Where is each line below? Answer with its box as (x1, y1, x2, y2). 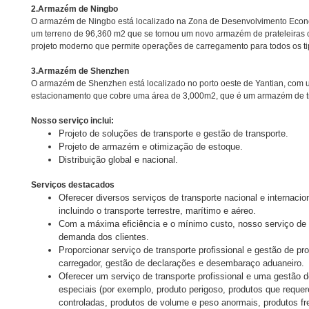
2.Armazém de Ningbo (31, 4, 118, 14)
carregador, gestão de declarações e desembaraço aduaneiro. (59, 258, 304, 268)
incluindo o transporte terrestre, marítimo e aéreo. (59, 206, 256, 216)
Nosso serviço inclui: (31, 116, 114, 126)
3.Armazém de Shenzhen (31, 66, 129, 76)
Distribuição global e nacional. (59, 154, 178, 165)
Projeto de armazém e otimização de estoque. (59, 141, 243, 152)
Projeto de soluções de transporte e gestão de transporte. (59, 128, 288, 139)
